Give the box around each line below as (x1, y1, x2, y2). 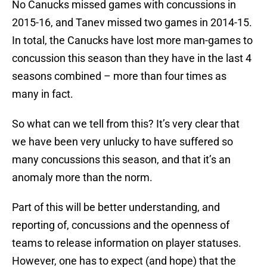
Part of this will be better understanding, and (12, 201, 220, 214)
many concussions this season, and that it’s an (12, 153, 231, 166)
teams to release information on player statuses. (12, 237, 241, 250)
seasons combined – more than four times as (12, 70, 226, 83)
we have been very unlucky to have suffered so (12, 135, 233, 148)
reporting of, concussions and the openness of (12, 219, 229, 232)
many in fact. (12, 88, 73, 101)
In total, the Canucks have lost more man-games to (12, 34, 253, 47)
